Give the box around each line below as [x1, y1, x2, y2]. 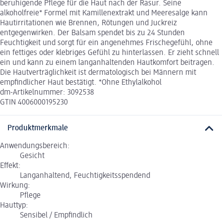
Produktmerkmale [7, 124, 68, 133]
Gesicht [20, 152, 45, 161]
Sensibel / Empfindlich [20, 212, 93, 220]
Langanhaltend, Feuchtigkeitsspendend [20, 172, 150, 180]
